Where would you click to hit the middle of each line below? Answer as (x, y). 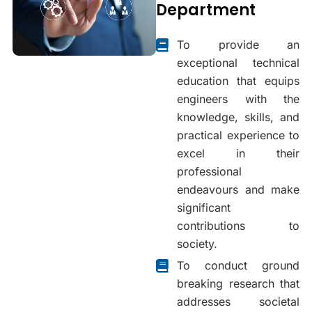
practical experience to (238, 135)
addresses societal (238, 302)
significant (204, 208)
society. (197, 244)
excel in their (238, 153)
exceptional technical (238, 63)
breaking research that (238, 283)
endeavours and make (238, 189)
